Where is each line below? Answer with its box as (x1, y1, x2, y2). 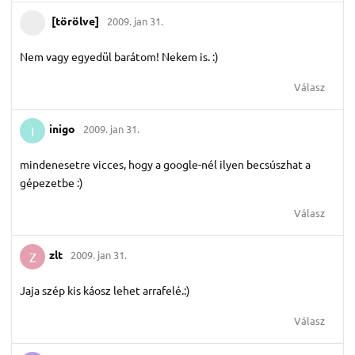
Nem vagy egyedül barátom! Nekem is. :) (20, 48, 219, 63)
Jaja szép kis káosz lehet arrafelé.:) (20, 282, 190, 297)
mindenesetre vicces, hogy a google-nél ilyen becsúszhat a (20, 156, 311, 171)
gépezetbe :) (20, 174, 83, 189)
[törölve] (52, 13, 99, 29)
